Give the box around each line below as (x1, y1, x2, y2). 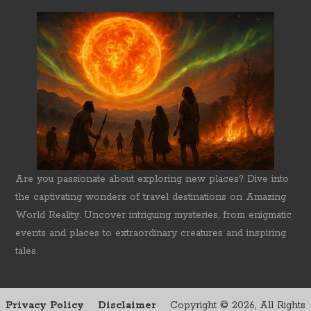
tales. (15, 245, 38, 258)
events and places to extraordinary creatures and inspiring (15, 227, 287, 240)
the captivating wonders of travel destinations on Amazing (15, 191, 287, 204)
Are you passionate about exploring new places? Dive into (15, 173, 289, 186)
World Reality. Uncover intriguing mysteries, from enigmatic (15, 209, 292, 222)
